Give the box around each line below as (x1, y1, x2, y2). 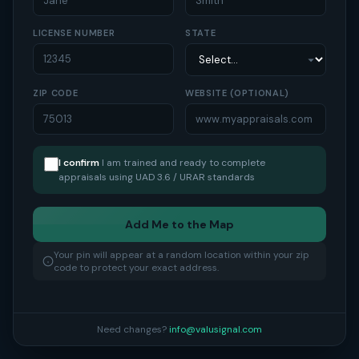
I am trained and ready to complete (99, 156, 265, 169)
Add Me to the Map (125, 217, 234, 232)
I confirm (58, 156, 99, 169)
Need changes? (97, 323, 169, 336)
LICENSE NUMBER (33, 27, 115, 38)
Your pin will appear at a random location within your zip (54, 248, 309, 261)
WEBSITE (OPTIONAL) (185, 87, 289, 99)
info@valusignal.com (169, 323, 262, 336)
